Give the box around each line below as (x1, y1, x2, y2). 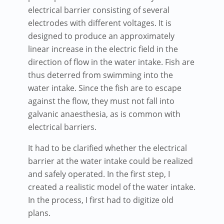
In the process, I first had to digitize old (28, 194, 173, 205)
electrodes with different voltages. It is (28, 17, 171, 28)
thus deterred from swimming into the (28, 69, 173, 80)
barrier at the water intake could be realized (28, 155, 193, 166)
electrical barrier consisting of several (28, 4, 169, 15)
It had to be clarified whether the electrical (28, 142, 187, 153)
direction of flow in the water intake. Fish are (28, 56, 194, 67)
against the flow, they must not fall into (28, 95, 174, 106)
